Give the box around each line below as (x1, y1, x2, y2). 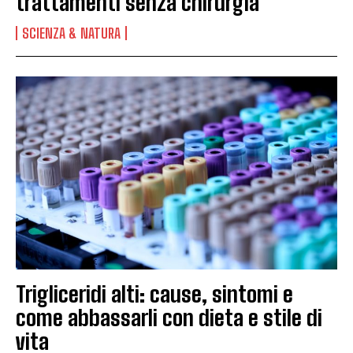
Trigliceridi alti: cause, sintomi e (16, 280, 293, 307)
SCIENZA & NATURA (22, 24, 121, 42)
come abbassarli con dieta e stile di (16, 303, 322, 331)
